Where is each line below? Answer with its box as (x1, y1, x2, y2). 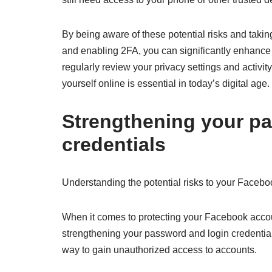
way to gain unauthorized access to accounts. (62, 245, 257, 255)
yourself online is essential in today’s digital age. (62, 78, 270, 89)
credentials (62, 134, 166, 155)
